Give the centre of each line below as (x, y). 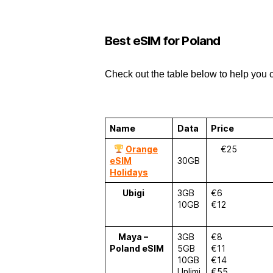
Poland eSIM (137, 248)
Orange (141, 149)
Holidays (129, 172)
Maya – (133, 237)
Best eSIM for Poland (163, 41)
